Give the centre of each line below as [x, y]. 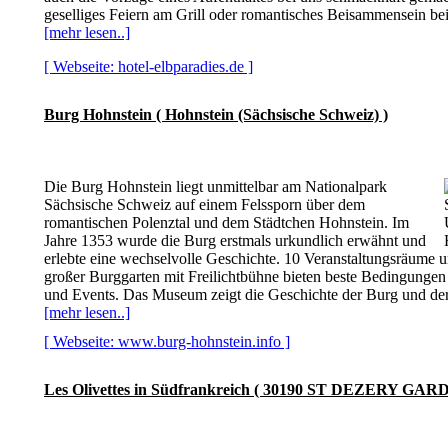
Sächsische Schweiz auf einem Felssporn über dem [204, 204]
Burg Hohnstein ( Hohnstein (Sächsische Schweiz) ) [216, 114]
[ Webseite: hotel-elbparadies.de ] [148, 66]
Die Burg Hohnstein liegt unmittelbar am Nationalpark [215, 186]
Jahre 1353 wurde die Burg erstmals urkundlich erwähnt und [235, 240]
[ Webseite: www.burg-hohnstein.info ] [167, 341]
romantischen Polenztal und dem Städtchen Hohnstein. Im [226, 222]
